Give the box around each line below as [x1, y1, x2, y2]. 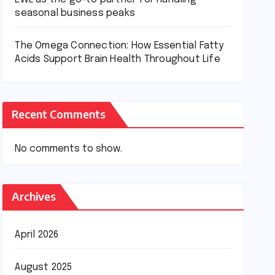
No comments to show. [15, 144, 123, 154]
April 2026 [15, 230, 59, 240]
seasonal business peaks [15, 8, 135, 18]
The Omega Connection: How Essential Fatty [15, 41, 224, 51]
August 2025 [15, 262, 72, 273]
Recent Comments [12, 107, 106, 121]
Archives [12, 189, 56, 203]
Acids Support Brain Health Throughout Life [15, 54, 220, 64]
